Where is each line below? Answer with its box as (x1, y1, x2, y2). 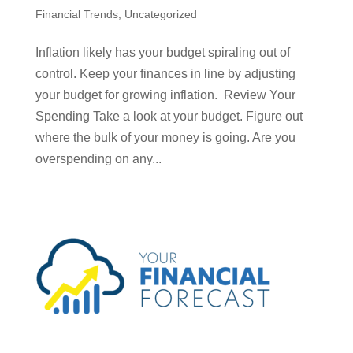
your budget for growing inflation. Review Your (35, 88, 295, 102)
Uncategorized (124, 8, 197, 20)
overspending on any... (35, 152, 162, 165)
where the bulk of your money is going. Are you (35, 131, 295, 144)
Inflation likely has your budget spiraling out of (35, 46, 290, 59)
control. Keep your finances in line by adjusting (35, 67, 295, 80)
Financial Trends (35, 8, 118, 20)
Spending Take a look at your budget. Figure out (35, 110, 303, 123)
